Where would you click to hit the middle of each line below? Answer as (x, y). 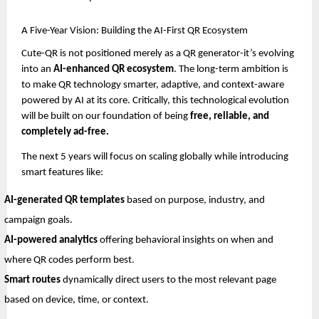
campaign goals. (38, 221)
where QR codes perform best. (69, 261)
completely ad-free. (65, 132)
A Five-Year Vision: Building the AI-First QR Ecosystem (135, 31)
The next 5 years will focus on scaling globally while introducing (155, 157)
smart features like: (62, 173)
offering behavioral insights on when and (185, 241)
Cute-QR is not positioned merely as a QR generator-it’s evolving (158, 53)
